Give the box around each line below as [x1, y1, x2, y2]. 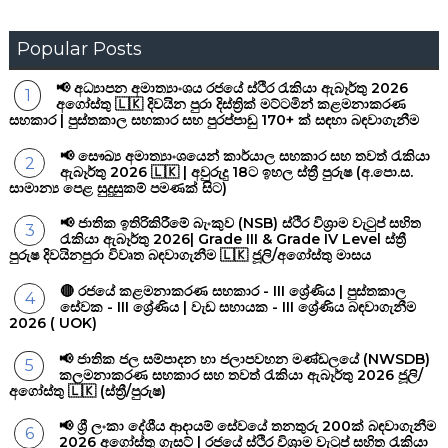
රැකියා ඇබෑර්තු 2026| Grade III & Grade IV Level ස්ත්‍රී [60, 230, 407, 249]
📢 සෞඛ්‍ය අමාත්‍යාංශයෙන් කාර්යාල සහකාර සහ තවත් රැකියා [60, 146, 431, 165]
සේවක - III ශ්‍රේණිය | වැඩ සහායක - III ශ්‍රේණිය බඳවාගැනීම [60, 298, 417, 317]
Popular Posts [16, 38, 142, 61]
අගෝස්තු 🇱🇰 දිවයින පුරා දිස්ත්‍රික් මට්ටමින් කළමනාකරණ [56, 95, 407, 114]
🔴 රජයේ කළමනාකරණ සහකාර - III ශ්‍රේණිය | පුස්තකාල [60, 282, 407, 301]
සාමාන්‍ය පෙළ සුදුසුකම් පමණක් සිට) [8, 178, 227, 197]
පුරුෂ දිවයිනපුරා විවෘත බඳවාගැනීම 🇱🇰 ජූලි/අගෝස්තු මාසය [8, 246, 371, 265]
